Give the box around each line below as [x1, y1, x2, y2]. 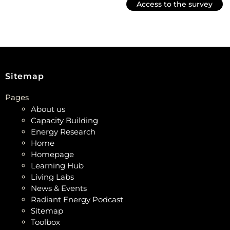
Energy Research [31, 126, 95, 137]
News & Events [31, 183, 87, 193]
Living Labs [31, 171, 74, 182]
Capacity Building [31, 115, 98, 125]
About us [31, 104, 65, 114]
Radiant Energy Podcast [31, 194, 123, 204]
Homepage [31, 149, 74, 159]
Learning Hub [31, 160, 84, 170]
